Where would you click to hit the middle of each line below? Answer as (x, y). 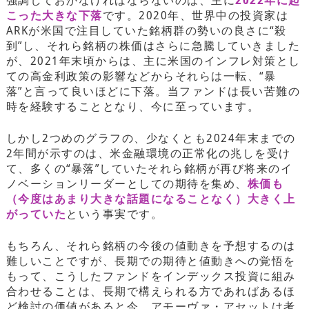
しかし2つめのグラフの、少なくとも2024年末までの (151, 138)
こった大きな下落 (54, 15)
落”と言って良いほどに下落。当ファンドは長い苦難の (153, 91)
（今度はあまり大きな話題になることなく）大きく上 (151, 198)
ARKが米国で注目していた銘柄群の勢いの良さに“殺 (146, 30)
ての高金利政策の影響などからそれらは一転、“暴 (141, 76)
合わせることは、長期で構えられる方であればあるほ (151, 291)
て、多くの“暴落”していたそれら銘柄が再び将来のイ (149, 168)
